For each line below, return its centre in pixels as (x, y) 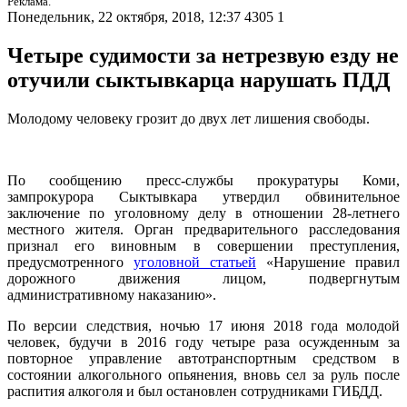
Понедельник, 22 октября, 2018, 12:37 (124, 17)
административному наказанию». (112, 295)
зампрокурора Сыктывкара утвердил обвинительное (203, 197)
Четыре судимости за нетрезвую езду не (203, 56)
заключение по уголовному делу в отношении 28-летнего (203, 213)
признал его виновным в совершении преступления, (203, 246)
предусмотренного (70, 263)
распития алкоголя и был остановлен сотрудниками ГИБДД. (195, 392)
